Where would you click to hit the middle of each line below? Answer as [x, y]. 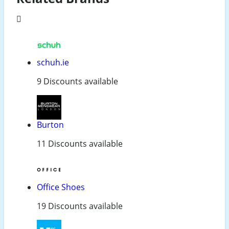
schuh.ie [53, 63]
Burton [50, 125]
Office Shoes [61, 187]
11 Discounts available [80, 144]
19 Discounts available [80, 206]
